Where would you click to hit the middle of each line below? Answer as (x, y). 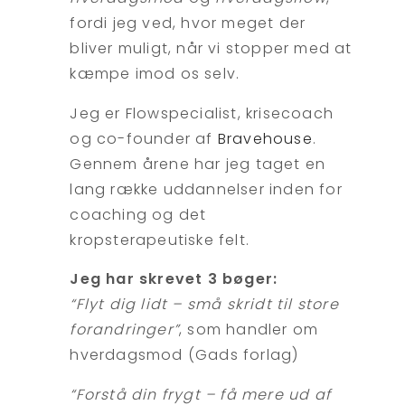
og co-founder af (144, 138)
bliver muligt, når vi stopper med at (211, 49)
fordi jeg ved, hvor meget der (188, 24)
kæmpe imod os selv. (155, 74)
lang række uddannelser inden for (206, 189)
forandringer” (125, 330)
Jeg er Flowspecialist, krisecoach (202, 113)
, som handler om (249, 330)
